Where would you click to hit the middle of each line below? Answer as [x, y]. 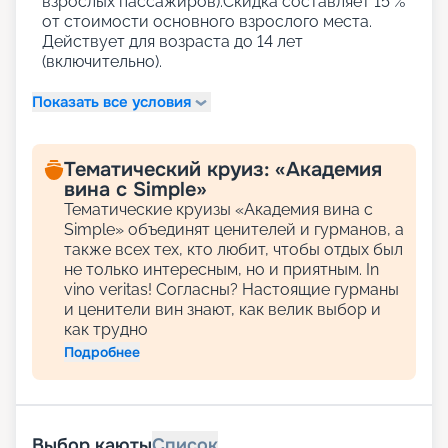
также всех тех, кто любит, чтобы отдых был [233, 250]
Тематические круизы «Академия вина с [218, 210]
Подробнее [102, 352]
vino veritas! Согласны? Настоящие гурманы [231, 290]
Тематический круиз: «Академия [223, 170]
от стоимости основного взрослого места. [207, 22]
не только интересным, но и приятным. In [221, 270]
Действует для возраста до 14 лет [172, 42]
